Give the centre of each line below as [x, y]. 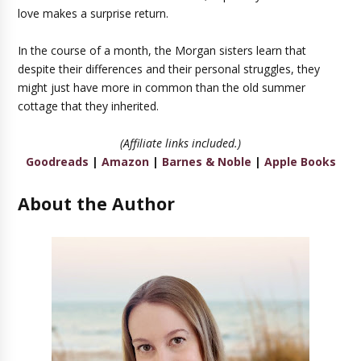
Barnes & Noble [206, 162]
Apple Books [300, 162]
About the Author [97, 203]
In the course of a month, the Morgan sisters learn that [162, 50]
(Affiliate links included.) [180, 143]
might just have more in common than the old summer [162, 87]
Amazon [125, 162]
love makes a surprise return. [93, 13]
